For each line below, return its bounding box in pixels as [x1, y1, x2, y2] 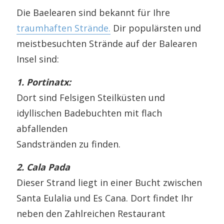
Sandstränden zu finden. [16, 138, 121, 150]
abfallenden [16, 122, 68, 135]
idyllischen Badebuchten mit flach [16, 107, 162, 119]
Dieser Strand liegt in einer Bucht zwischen [16, 176, 202, 189]
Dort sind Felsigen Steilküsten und [16, 91, 165, 104]
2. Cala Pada [16, 161, 70, 173]
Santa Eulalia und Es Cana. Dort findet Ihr [16, 192, 193, 204]
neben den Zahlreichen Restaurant [16, 207, 166, 220]
